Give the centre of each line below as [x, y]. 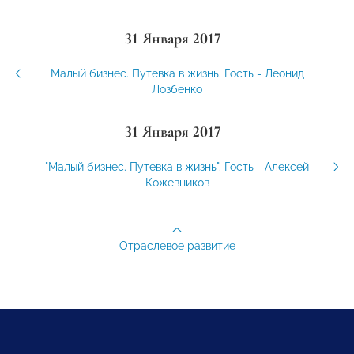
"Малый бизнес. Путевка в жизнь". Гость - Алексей [177, 167]
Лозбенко [177, 90]
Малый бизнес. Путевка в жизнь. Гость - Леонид [177, 74]
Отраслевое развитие [177, 246]
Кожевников [177, 183]
